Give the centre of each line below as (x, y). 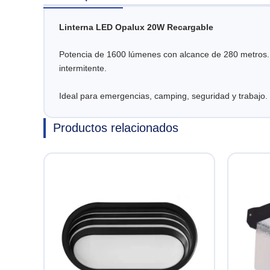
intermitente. (83, 68)
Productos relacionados (116, 128)
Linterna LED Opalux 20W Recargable (136, 27)
